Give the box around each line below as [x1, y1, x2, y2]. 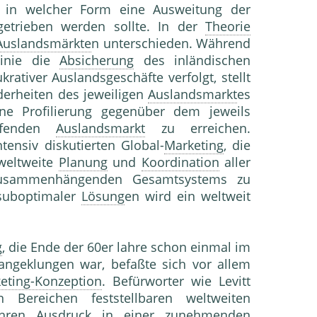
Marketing [163, 137, 224, 154]
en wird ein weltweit [124, 188, 251, 205]
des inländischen [134, 52, 251, 69]
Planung [58, 154, 108, 171]
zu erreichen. [145, 120, 251, 137]
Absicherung [59, 52, 134, 69]
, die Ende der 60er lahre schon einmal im [2, 238, 250, 256]
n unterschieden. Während [91, 35, 250, 52]
